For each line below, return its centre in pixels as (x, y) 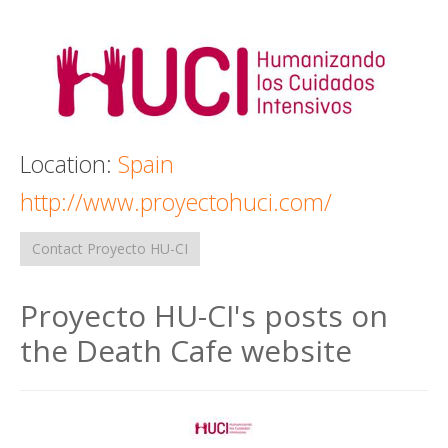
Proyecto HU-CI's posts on (204, 315)
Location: (69, 163)
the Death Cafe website (186, 350)
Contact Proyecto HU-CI (110, 248)
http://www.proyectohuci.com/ (176, 201)
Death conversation (102, 25)
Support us (94, 65)
